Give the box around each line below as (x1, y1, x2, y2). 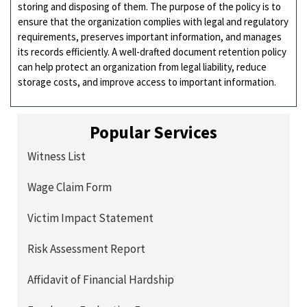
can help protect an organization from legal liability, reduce (18, 60, 267, 73)
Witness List (27, 149, 86, 164)
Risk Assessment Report (27, 241, 145, 257)
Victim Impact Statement (27, 210, 153, 226)
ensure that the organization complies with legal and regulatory (18, 14, 288, 28)
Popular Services (90, 121, 217, 144)
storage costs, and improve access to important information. (18, 75, 276, 88)
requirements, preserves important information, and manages (18, 29, 282, 43)
